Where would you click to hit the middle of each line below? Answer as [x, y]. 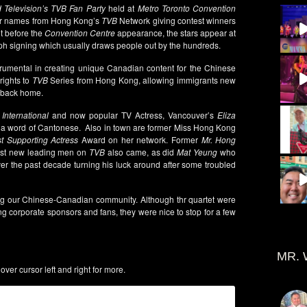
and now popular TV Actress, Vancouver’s [133, 115]
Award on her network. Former [140, 139]
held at [121, 8]
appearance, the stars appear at [175, 33]
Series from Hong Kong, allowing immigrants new [142, 80]
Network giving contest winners [177, 20]
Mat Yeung [197, 152]
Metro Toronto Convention [187, 8]
